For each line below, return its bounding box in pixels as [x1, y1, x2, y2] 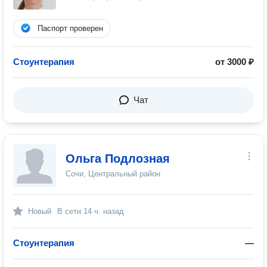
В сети [57, 207, 83, 216]
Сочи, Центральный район [66, 169, 160, 178]
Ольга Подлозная [66, 152, 170, 165]
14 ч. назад [83, 207, 124, 216]
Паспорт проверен [38, 24, 103, 33]
